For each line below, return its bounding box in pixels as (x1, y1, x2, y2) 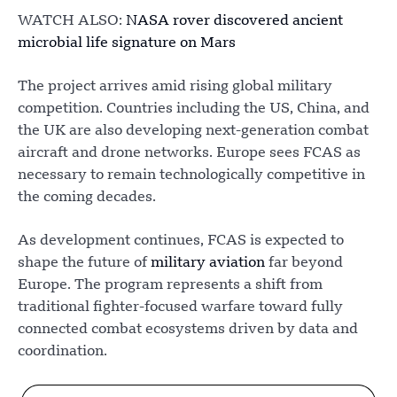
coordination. (18, 345, 107, 360)
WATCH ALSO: (18, 14, 126, 29)
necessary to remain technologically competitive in (18, 168, 365, 183)
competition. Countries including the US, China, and (18, 102, 370, 117)
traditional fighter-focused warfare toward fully (18, 300, 343, 315)
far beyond (265, 256, 343, 271)
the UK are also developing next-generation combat (18, 124, 369, 139)
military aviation (151, 256, 265, 271)
